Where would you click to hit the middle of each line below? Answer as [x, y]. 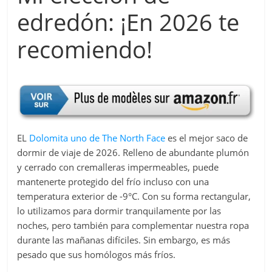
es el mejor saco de [207, 138]
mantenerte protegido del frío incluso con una [113, 181]
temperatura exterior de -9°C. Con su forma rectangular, [134, 196]
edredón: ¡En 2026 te [128, 22]
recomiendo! [85, 49]
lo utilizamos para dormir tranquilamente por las [119, 210]
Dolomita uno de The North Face [97, 138]
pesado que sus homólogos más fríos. [97, 254]
